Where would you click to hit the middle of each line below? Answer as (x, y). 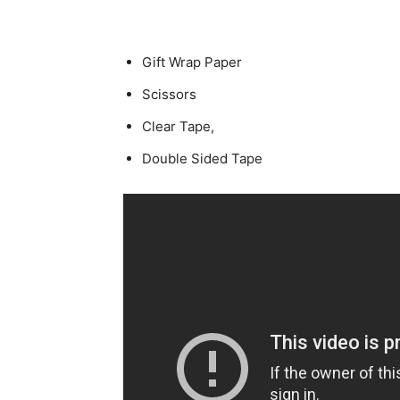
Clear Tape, (178, 126)
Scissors (169, 94)
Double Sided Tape (202, 158)
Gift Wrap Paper (192, 62)
